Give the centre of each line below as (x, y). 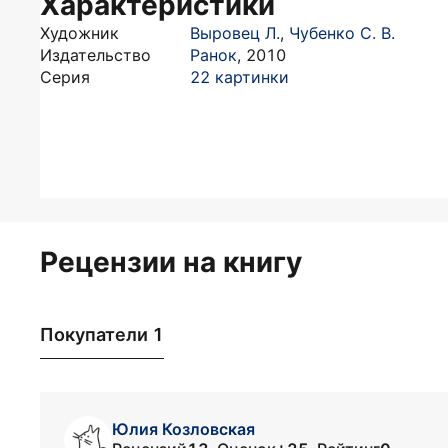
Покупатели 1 (102, 335)
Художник (79, 33)
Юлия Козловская (183, 429)
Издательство (95, 55)
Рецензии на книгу (171, 262)
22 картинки (239, 77)
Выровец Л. (235, 33)
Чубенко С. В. (342, 33)
